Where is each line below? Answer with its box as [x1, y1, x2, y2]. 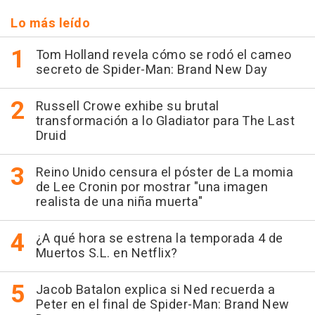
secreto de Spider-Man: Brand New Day [35, 60, 268, 80]
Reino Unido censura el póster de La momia [35, 163, 293, 183]
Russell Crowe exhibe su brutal [35, 97, 219, 117]
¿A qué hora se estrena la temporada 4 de [35, 229, 283, 249]
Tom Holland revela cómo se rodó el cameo [35, 46, 292, 65]
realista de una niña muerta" [35, 193, 203, 212]
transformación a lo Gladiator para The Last [35, 112, 295, 131]
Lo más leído [11, 14, 90, 34]
